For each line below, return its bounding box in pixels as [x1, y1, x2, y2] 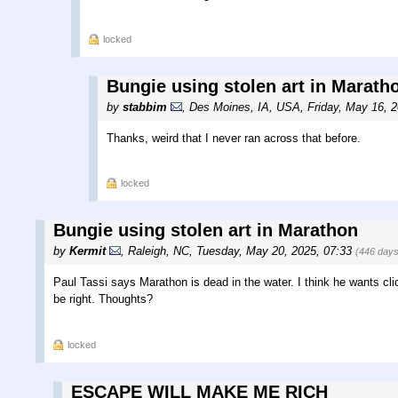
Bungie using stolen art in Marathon [53, 220, 358, 241]
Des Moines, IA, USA [189, 100, 300, 115]
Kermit [69, 244, 106, 259]
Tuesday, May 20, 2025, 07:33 [196, 244, 355, 259]
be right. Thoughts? [53, 292, 153, 306]
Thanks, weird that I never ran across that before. [107, 131, 361, 146]
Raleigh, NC [128, 244, 189, 259]
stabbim [123, 100, 167, 115]
